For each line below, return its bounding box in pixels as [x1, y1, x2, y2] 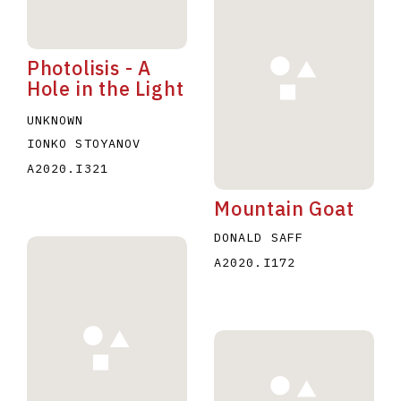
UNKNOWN [26, 112, 84, 128]
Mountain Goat [213, 196, 354, 222]
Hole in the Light [26, 76, 184, 101]
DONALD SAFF [213, 229, 303, 246]
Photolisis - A [26, 55, 152, 81]
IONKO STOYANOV [26, 135, 141, 151]
